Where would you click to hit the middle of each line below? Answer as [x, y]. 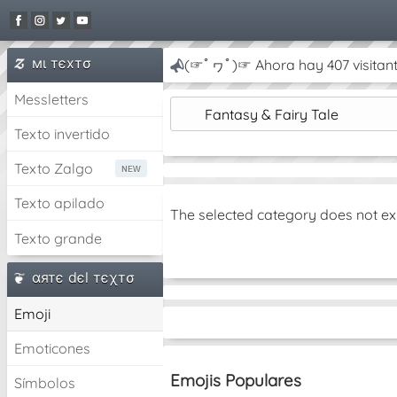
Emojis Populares [236, 380]
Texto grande [58, 238]
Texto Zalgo [54, 168]
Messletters [51, 99]
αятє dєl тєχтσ [83, 277]
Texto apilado [59, 203]
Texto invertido [62, 134]
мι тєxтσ [62, 63]
